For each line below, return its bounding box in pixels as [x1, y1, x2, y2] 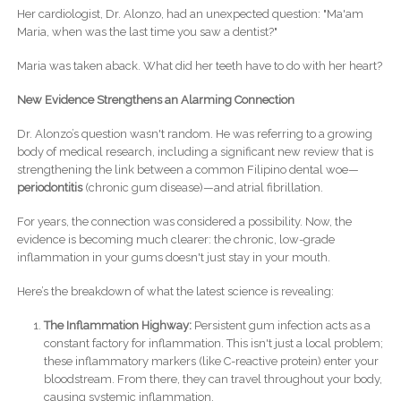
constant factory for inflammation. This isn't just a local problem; [43, 337, 383, 351]
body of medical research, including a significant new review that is [16, 145, 373, 159]
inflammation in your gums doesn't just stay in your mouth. [16, 251, 330, 265]
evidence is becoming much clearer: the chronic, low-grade [16, 233, 335, 247]
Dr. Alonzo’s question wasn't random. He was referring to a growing [16, 127, 372, 141]
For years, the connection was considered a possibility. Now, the [16, 215, 352, 229]
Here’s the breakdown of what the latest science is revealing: [16, 285, 334, 299]
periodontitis [16, 181, 82, 195]
